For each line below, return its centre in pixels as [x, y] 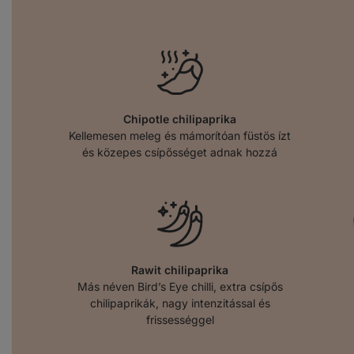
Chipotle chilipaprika [180, 119]
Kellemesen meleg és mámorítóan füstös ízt [180, 135]
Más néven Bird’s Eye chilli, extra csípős [180, 286]
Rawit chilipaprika [180, 269]
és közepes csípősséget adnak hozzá [180, 152]
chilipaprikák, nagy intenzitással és [180, 303]
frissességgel [180, 319]
